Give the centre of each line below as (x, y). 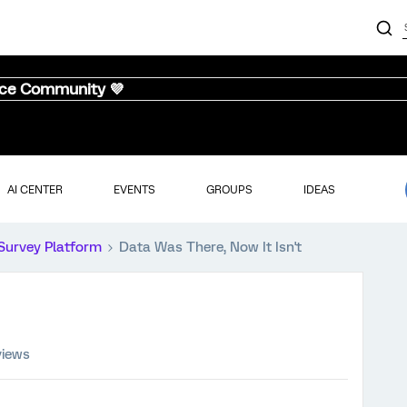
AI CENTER (35, 189)
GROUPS (229, 189)
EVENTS (134, 189)
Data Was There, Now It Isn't (210, 247)
